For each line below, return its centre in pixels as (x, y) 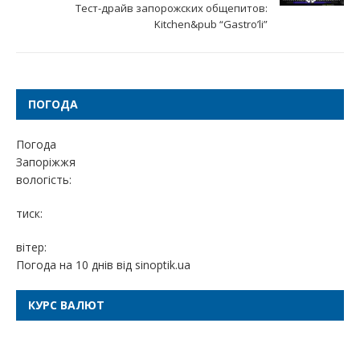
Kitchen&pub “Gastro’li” (211, 24)
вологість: (44, 179)
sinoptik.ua (163, 264)
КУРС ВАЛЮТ (66, 305)
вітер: (31, 247)
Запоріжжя (46, 162)
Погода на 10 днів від (76, 264)
